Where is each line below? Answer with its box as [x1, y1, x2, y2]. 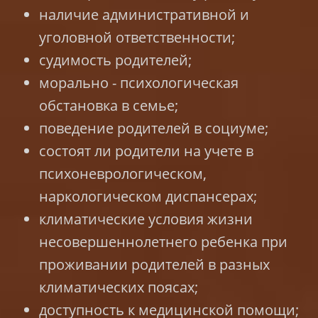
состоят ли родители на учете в [39, 141, 257, 160]
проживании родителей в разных [39, 254, 270, 274]
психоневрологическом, [39, 163, 207, 183]
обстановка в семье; [39, 95, 178, 115]
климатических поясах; [39, 277, 198, 297]
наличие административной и [39, 4, 249, 24]
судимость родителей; [39, 50, 192, 70]
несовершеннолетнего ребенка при [39, 231, 287, 251]
